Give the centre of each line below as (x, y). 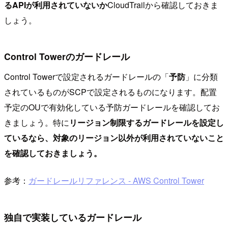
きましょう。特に (37, 122)
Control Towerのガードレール (67, 56)
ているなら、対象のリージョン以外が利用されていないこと (114, 138)
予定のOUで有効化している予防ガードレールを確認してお (112, 107)
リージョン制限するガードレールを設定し (147, 122)
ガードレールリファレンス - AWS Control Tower (116, 180)
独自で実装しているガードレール (73, 217)
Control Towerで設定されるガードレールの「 (87, 77)
